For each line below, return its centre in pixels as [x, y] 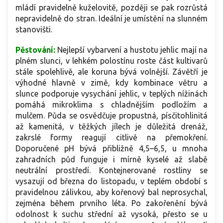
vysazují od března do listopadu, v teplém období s [111, 181]
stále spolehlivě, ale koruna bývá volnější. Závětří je [111, 72]
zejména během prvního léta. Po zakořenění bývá [111, 203]
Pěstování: [37, 50]
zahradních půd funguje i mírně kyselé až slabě [111, 160]
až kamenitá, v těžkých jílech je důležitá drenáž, [111, 127]
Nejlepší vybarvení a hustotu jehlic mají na [133, 50]
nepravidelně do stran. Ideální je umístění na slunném [111, 19]
